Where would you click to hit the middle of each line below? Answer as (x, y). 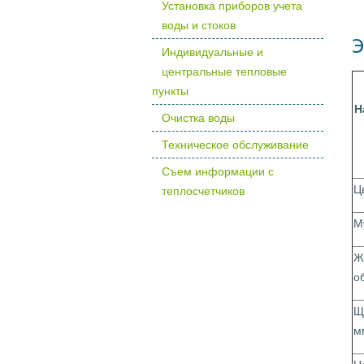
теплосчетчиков (203, 191)
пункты (170, 91)
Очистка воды (198, 118)
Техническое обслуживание (235, 145)
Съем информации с (218, 171)
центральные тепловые (224, 71)
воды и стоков (199, 25)
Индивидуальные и (212, 52)
